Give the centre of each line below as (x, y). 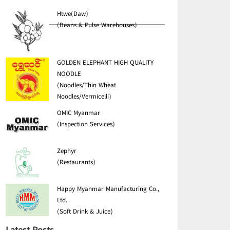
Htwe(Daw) (73, 14)
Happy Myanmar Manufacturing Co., (108, 189)
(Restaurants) (76, 162)
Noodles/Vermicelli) (84, 97)
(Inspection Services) (86, 125)
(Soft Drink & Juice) (85, 212)
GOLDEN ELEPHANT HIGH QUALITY (105, 63)
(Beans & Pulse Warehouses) (97, 26)
